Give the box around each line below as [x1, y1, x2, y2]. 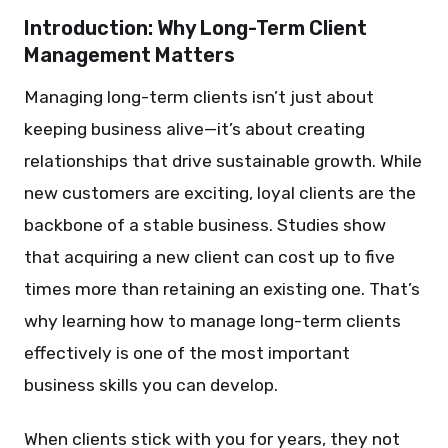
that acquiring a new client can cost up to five [24, 247, 395, 267]
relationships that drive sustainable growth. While [24, 151, 422, 171]
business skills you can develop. [24, 375, 278, 395]
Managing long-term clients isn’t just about [24, 87, 374, 107]
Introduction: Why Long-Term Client [24, 16, 367, 40]
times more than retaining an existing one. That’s [24, 279, 420, 299]
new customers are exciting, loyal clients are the [24, 183, 416, 203]
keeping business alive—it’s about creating [24, 119, 365, 139]
